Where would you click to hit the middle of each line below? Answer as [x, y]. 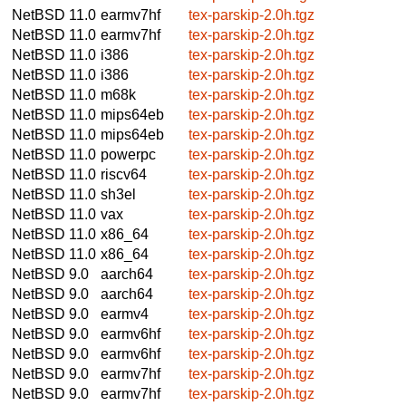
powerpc [128, 154]
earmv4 [125, 314]
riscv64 [124, 174]
